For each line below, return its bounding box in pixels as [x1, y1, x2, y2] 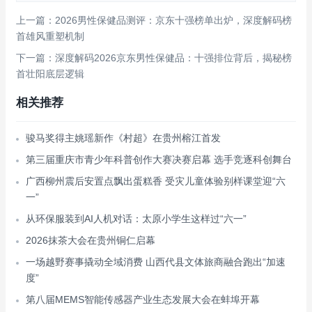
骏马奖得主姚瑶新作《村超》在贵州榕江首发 [26, 132, 221, 143]
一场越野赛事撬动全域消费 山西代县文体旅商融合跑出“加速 [26, 256, 286, 267]
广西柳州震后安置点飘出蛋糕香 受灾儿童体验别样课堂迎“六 [26, 175, 286, 187]
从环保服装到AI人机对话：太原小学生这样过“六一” [26, 213, 247, 224]
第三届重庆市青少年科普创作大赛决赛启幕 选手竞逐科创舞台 [26, 154, 292, 165]
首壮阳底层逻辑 [16, 68, 84, 79]
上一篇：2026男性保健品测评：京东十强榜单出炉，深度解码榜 [16, 15, 292, 26]
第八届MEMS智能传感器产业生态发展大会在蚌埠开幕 [26, 294, 260, 305]
